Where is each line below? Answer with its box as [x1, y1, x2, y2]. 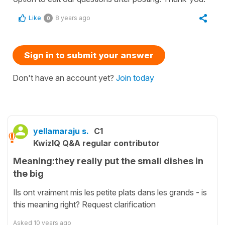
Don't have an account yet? [13, 73, 116, 83]
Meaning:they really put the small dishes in [13, 156, 203, 167]
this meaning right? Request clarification [13, 199, 156, 209]
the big [13, 168, 44, 179]
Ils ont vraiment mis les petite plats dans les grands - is [13, 187, 207, 197]
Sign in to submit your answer [24, 50, 154, 61]
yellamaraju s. [33, 126, 89, 137]
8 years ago [55, 14, 90, 22]
